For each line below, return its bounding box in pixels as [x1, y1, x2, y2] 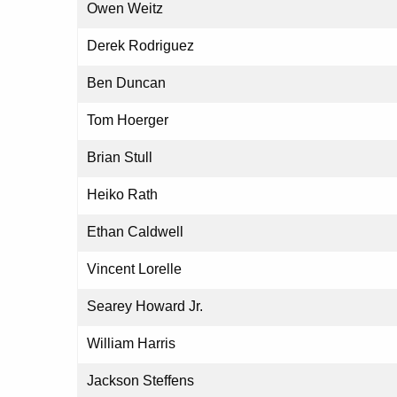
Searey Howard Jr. [87, 299, 203, 315]
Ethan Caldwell [87, 224, 183, 240]
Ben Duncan [87, 75, 166, 91]
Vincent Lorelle [87, 261, 182, 277]
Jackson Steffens [87, 373, 194, 389]
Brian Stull [87, 150, 152, 166]
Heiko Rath [87, 187, 158, 203]
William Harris [87, 336, 175, 352]
